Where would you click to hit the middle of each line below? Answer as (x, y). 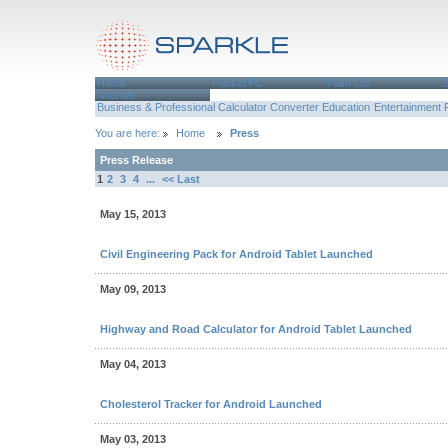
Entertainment (407, 107)
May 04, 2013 (133, 364)
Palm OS (349, 83)
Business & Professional (155, 107)
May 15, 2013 (133, 214)
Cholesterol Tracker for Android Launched (211, 404)
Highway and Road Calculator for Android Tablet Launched (256, 329)
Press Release (136, 160)
